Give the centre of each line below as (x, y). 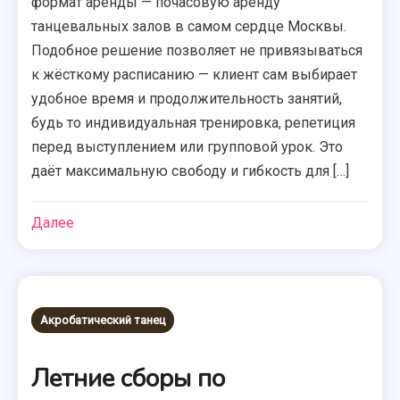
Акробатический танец (103, 320)
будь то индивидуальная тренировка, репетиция (194, 123)
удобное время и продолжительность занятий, (187, 99)
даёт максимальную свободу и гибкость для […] (191, 171)
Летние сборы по (129, 379)
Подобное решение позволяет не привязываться (197, 50)
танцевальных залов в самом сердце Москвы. (189, 26)
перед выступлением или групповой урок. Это (187, 147)
